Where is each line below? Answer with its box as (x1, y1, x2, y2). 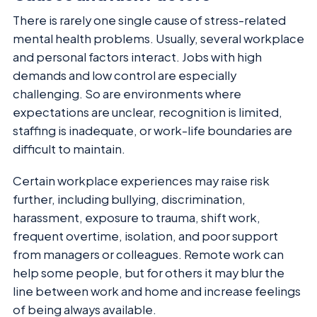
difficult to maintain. (13, 142, 125, 157)
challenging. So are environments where (13, 86, 241, 102)
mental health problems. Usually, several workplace (13, 31, 304, 47)
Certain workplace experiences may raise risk (13, 173, 270, 188)
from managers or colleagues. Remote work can (13, 246, 284, 262)
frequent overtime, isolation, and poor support (13, 228, 278, 243)
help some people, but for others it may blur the (13, 265, 284, 280)
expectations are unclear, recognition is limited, (13, 105, 282, 120)
